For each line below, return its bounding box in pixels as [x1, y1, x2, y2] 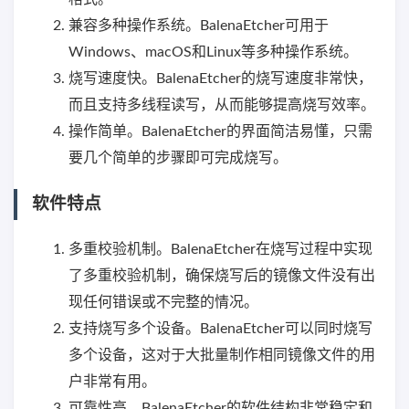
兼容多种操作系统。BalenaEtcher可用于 [68, 17, 329, 33]
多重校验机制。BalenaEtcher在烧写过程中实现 [68, 242, 372, 257]
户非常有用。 [68, 374, 156, 390]
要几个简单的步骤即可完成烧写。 [68, 150, 288, 165]
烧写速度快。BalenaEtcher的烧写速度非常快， [68, 70, 372, 86]
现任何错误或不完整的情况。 [68, 295, 258, 310]
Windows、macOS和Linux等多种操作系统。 [68, 44, 358, 59]
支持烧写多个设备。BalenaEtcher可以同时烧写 [68, 321, 372, 337]
